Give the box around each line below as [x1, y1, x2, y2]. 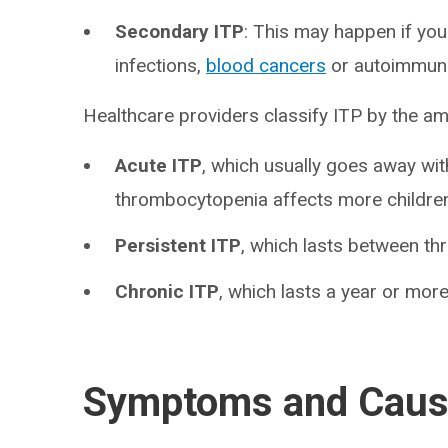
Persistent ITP [115, 234, 242, 257]
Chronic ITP [115, 280, 220, 303]
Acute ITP [115, 154, 203, 177]
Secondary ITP [115, 20, 245, 43]
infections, [115, 54, 207, 77]
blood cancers [206, 54, 327, 77]
